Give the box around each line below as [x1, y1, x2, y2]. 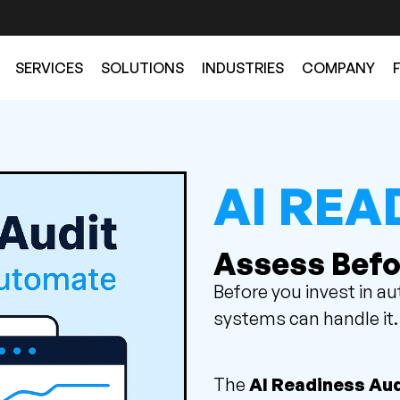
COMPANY [301, 59, 375, 77]
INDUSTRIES [201, 59, 284, 77]
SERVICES [14, 59, 83, 77]
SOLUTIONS [100, 59, 184, 77]
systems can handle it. [212, 307, 398, 329]
